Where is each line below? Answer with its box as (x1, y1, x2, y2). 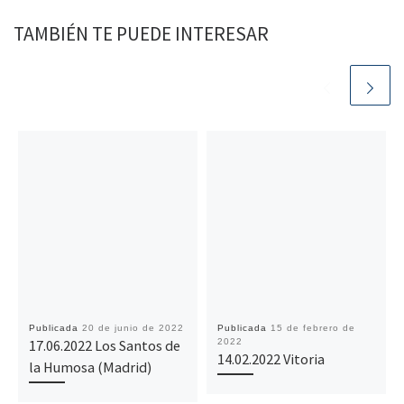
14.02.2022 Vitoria (216, 349, 325, 368)
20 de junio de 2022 (81, 322, 184, 333)
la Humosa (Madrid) (28, 357, 151, 376)
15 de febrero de (270, 322, 355, 333)
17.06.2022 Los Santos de (28, 335, 180, 354)
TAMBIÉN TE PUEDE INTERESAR (14, 22, 269, 47)
